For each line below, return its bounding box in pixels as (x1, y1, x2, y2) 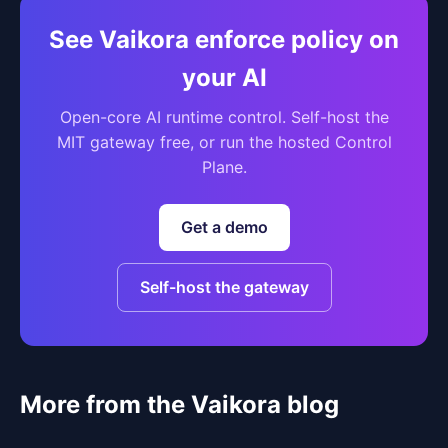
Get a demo (180, 217, 268, 237)
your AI (181, 63, 267, 92)
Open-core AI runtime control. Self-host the (59, 107, 389, 127)
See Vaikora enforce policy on (49, 25, 399, 54)
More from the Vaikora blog (20, 390, 339, 419)
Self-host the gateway (139, 277, 309, 297)
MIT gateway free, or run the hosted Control (56, 132, 392, 152)
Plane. (201, 157, 247, 177)
